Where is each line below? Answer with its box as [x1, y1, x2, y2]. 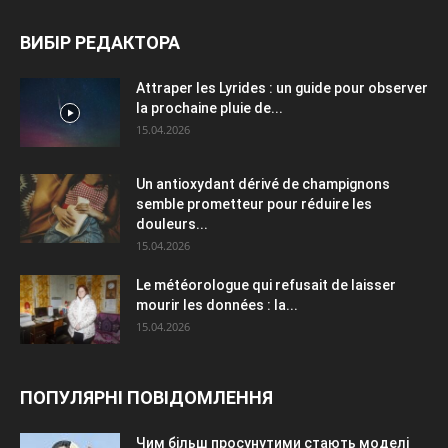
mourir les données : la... [136, 296, 298, 313]
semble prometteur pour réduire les [136, 195, 372, 212]
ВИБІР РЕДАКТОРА [20, 31, 180, 53]
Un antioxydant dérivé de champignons [136, 175, 390, 192]
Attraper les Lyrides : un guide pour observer [136, 79, 428, 96]
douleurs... [136, 215, 208, 232]
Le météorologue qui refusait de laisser [136, 276, 396, 293]
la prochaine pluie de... [136, 99, 283, 116]
